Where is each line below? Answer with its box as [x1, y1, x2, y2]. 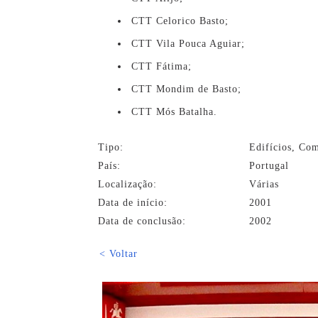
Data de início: [98, 197, 168, 208]
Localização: [98, 179, 157, 190]
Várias [249, 179, 279, 190]
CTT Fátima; [131, 61, 192, 72]
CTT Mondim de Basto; [131, 84, 241, 94]
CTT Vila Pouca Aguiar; [131, 38, 245, 49]
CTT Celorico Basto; [131, 16, 229, 26]
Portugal [249, 160, 289, 171]
